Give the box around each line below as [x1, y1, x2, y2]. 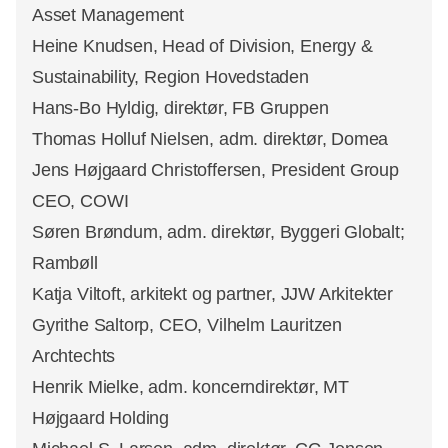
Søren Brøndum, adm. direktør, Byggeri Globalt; [32, 221, 405, 242]
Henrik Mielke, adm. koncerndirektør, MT [32, 376, 349, 397]
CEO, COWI [32, 190, 129, 211]
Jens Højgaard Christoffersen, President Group [32, 159, 399, 180]
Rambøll [32, 252, 98, 273]
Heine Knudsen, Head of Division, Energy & [32, 35, 373, 56]
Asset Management [32, 4, 185, 25]
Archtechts [32, 345, 116, 366]
